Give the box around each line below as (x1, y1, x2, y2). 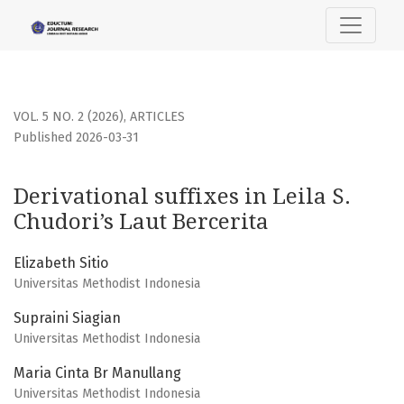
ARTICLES (130, 109, 185, 125)
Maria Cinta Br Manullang (14, 364, 181, 382)
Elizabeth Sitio (14, 254, 108, 272)
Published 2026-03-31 (14, 130, 139, 146)
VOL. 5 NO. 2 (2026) (14, 109, 124, 125)
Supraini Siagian (14, 309, 121, 327)
